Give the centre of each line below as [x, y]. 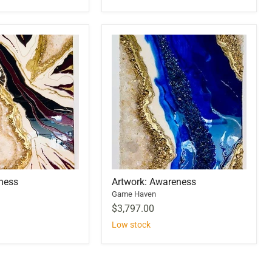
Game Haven [134, 194]
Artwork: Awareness [154, 182]
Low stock [131, 224]
